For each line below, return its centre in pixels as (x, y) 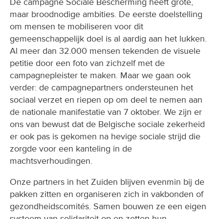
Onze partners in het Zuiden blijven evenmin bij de (107, 182)
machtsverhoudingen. (51, 161)
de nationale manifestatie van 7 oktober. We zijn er (106, 112)
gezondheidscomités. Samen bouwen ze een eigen (108, 206)
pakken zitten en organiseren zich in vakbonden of (107, 194)
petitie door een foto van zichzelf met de (87, 63)
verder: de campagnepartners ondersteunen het (101, 88)
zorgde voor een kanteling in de (71, 149)
